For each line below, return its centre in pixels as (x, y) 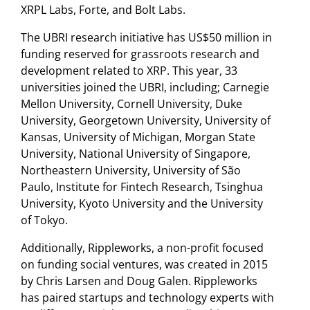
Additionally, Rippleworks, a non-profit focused (142, 247)
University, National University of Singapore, (136, 153)
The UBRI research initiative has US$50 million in (146, 37)
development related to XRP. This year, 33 (129, 70)
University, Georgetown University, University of (146, 120)
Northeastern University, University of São (131, 170)
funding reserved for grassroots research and (140, 54)
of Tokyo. (44, 220)
